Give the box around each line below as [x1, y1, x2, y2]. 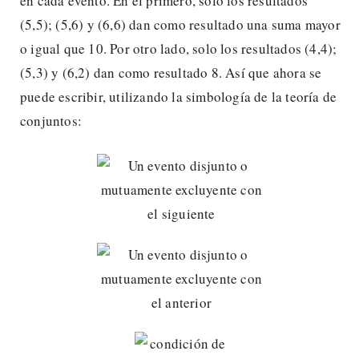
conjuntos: [20, 111, 82, 130]
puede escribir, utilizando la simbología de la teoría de [20, 87, 337, 106]
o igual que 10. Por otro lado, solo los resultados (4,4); [20, 38, 337, 58]
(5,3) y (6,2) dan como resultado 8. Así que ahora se [20, 63, 322, 82]
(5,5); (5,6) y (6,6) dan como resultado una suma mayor [20, 14, 341, 34]
